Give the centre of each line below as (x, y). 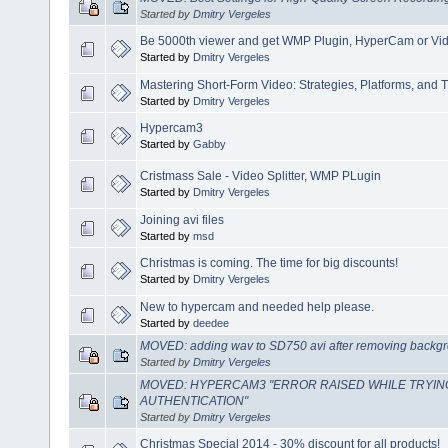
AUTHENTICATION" (194, 401)
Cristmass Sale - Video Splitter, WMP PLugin (260, 176)
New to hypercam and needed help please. (257, 307)
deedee (211, 323)
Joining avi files (182, 220)
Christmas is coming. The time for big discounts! (269, 263)
